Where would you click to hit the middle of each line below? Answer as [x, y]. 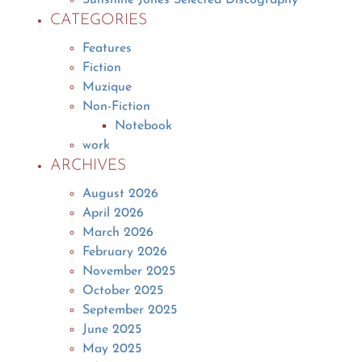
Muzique [107, 87]
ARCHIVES [88, 166]
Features [107, 48]
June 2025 [112, 329]
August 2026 [121, 194]
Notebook [144, 126]
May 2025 [112, 349]
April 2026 [114, 213]
